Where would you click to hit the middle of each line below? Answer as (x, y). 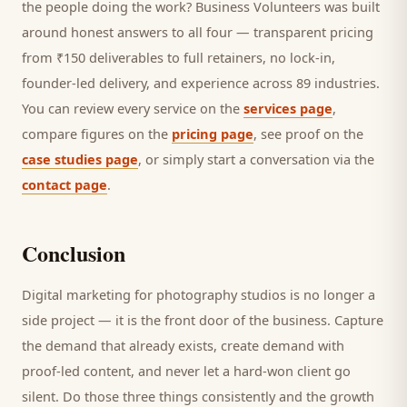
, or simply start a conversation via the (256, 159)
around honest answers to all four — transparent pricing (198, 32)
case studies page (80, 159)
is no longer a (331, 294)
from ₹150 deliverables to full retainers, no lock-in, (179, 57)
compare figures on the (97, 134)
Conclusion (74, 253)
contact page (65, 184)
